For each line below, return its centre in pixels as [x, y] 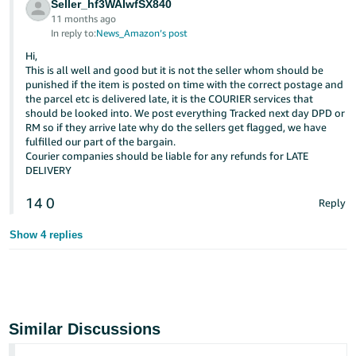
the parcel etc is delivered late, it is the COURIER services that [170, 98]
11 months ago [84, 18]
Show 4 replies [46, 234]
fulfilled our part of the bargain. [101, 141]
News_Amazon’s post [142, 33]
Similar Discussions [85, 329]
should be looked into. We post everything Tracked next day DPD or [186, 112]
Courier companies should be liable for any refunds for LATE [167, 155]
